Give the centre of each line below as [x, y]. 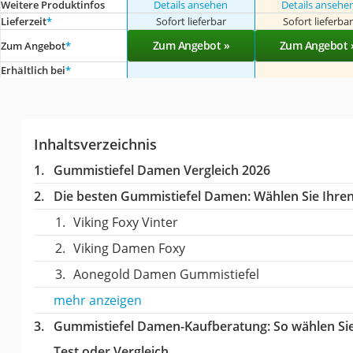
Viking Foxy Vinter [125, 222]
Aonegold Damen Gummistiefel [166, 274]
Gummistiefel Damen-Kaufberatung [160, 326]
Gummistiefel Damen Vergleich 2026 [162, 170]
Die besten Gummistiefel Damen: [152, 196]
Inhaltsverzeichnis [95, 144]
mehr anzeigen [97, 300]
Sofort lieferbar [191, 21]
